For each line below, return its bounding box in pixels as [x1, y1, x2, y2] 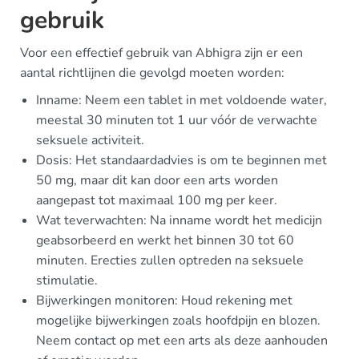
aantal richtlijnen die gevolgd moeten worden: [20, 64, 284, 82]
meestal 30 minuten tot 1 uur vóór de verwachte [36, 111, 317, 129]
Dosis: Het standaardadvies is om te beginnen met [36, 151, 327, 169]
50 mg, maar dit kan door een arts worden [36, 171, 278, 189]
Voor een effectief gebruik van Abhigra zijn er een [20, 44, 303, 62]
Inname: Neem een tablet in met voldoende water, [36, 91, 327, 109]
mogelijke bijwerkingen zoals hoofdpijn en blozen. [36, 312, 321, 329]
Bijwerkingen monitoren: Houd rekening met [36, 292, 292, 309]
